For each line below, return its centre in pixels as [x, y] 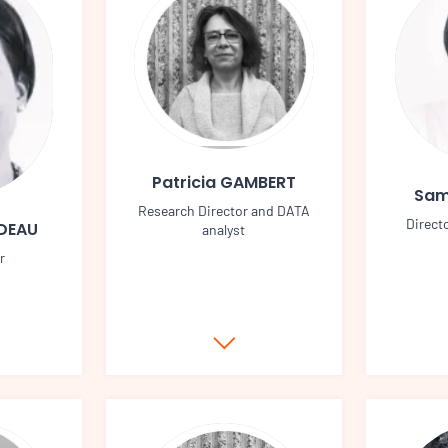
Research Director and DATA [223, 210]
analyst [224, 229]
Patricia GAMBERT [223, 182]
